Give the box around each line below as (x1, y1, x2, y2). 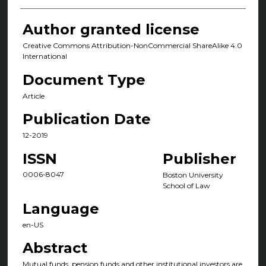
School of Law (162, 180, 210, 190)
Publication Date (22, 110, 151, 128)
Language (22, 200, 99, 218)
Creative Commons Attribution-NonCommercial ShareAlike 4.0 (22, 41, 242, 50)
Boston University (162, 170, 223, 179)
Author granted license (22, 21, 199, 39)
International (22, 52, 67, 61)
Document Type (22, 71, 145, 88)
